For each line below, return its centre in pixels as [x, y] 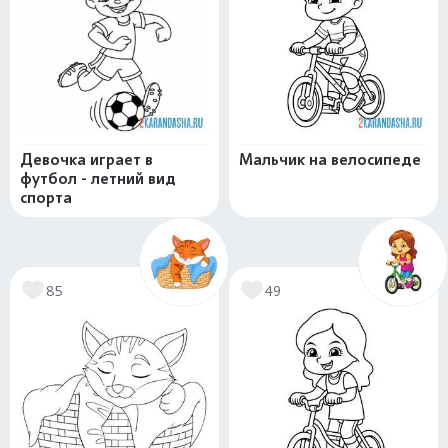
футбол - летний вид [98, 178]
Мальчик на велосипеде [330, 159]
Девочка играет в [86, 159]
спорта [46, 197]
